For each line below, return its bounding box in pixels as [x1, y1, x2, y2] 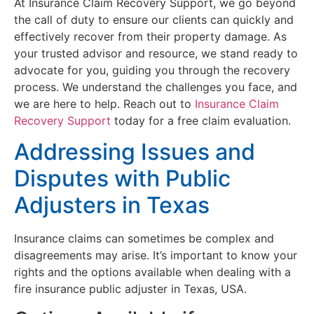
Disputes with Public [14, 165, 231, 193]
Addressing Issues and [14, 138, 255, 166]
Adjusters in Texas [14, 191, 210, 219]
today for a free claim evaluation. [111, 113, 291, 128]
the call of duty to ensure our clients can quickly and [14, 12, 294, 27]
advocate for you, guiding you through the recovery [14, 62, 290, 77]
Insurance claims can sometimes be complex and [14, 231, 274, 246]
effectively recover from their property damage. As [14, 29, 287, 43]
